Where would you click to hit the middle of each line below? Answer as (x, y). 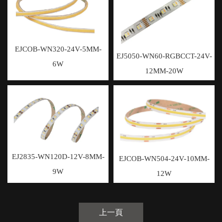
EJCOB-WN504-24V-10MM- (164, 159)
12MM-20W (164, 71)
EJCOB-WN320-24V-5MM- (58, 49)
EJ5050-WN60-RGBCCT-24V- (164, 56)
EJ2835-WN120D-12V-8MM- (58, 156)
